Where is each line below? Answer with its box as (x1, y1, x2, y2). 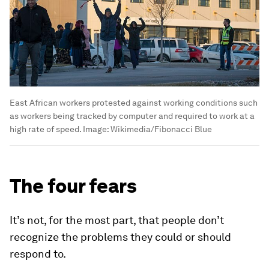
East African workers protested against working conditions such (10, 97, 258, 107)
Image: (81, 124, 110, 134)
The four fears (10, 174, 137, 198)
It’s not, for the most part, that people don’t (10, 213, 224, 226)
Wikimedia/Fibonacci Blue (110, 124, 212, 134)
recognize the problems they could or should (10, 230, 231, 243)
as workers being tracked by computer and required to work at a (10, 110, 255, 121)
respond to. (10, 247, 66, 260)
